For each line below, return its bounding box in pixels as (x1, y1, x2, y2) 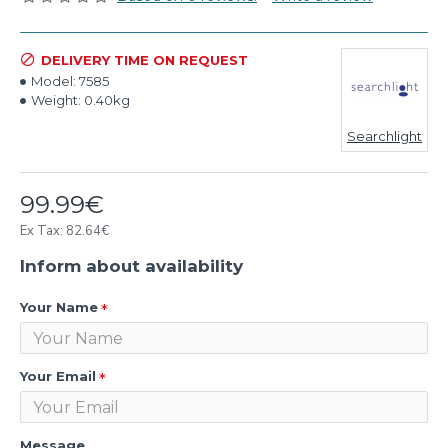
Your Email (20, 368, 96, 384)
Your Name (20, 299, 98, 315)
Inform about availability (20, 256, 243, 276)
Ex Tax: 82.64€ (20, 222, 109, 240)
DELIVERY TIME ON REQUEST (41, 51, 248, 68)
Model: (31, 73, 76, 89)
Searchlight (347, 128, 422, 144)
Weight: (31, 92, 81, 108)
